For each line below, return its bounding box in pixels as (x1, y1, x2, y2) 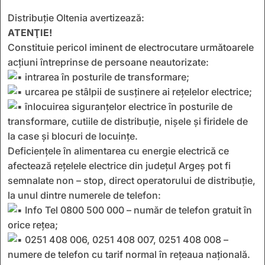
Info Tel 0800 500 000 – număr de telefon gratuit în (22, 203, 252, 216)
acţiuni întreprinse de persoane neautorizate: (8, 56, 209, 68)
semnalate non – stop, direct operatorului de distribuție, (8, 174, 256, 186)
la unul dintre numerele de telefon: (8, 189, 161, 201)
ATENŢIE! (8, 26, 52, 38)
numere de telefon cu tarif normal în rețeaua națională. (8, 248, 250, 260)
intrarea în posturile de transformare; (22, 70, 189, 83)
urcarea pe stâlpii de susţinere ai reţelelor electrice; (22, 85, 252, 98)
